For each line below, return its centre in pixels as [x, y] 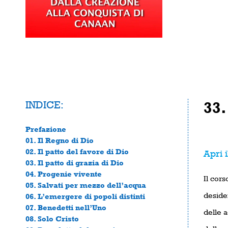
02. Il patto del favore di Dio [77, 151]
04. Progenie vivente [64, 174]
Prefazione [46, 129]
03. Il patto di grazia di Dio [75, 162]
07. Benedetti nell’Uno [66, 207]
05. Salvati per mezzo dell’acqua [86, 185]
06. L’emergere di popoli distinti [85, 196]
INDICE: [45, 105]
